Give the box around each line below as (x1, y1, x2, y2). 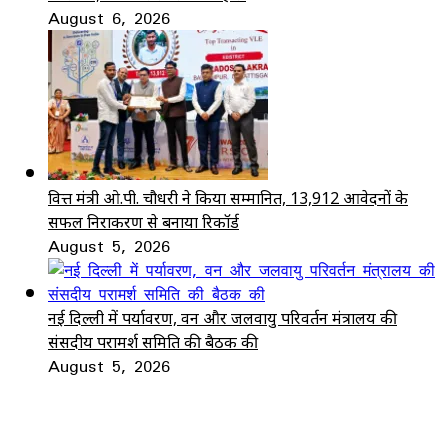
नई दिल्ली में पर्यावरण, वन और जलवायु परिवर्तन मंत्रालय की (48, 306, 397, 329)
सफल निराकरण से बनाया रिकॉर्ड (48, 210, 239, 233)
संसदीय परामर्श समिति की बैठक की (48, 330, 258, 353)
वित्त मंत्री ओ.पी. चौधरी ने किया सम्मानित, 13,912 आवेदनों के (48, 186, 408, 209)
